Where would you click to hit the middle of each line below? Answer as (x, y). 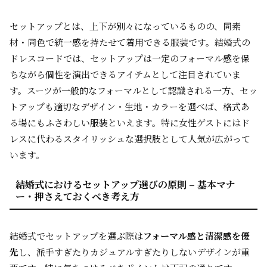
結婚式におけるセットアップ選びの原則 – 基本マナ (125, 184)
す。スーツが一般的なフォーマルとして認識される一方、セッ (133, 90)
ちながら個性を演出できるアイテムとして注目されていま (125, 74)
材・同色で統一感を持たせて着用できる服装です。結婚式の (130, 42)
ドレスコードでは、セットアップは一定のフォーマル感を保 (130, 58)
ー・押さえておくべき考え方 (77, 196)
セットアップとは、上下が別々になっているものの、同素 (125, 26)
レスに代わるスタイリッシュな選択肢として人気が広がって (130, 139)
